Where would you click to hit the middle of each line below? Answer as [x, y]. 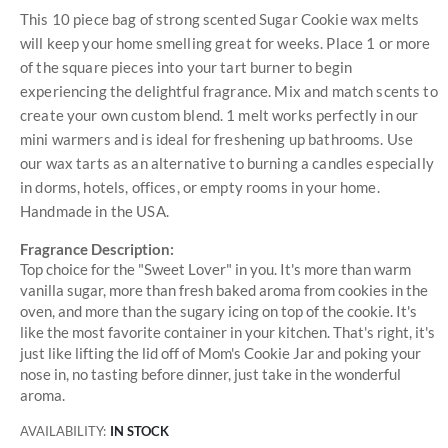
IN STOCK [139, 431]
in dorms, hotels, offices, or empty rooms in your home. [200, 186]
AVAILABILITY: [63, 431]
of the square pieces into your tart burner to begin [186, 66]
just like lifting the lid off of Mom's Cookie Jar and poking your [220, 352]
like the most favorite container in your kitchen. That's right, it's [227, 331]
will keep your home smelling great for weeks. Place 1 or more [225, 42]
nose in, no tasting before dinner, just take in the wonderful [210, 373]
